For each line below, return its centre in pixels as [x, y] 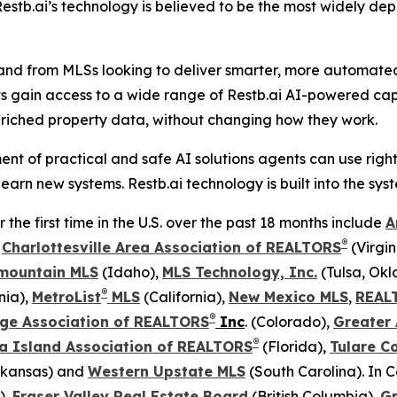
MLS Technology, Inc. [240, 272]
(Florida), [294, 346]
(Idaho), [130, 272]
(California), [184, 296]
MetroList [66, 296]
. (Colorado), [289, 321]
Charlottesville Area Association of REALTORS [171, 247]
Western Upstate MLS [167, 371]
